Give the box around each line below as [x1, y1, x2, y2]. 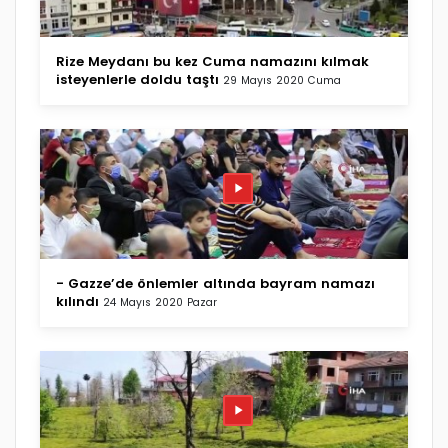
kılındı [56, 291, 99, 311]
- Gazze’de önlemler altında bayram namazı [56, 273, 375, 293]
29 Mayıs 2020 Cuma [223, 72, 341, 88]
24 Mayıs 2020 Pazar [103, 294, 217, 310]
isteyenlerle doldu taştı [56, 69, 219, 89]
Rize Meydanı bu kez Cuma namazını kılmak [56, 51, 369, 71]
